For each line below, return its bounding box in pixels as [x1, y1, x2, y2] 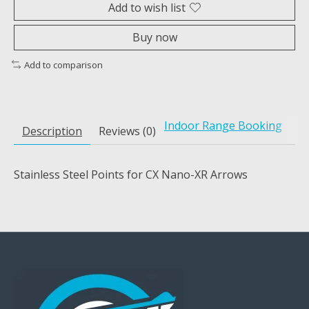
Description [22, 123, 82, 139]
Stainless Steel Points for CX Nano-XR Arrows [14, 167, 248, 183]
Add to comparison [23, 58, 103, 71]
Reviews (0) [99, 123, 156, 139]
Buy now [132, 29, 177, 45]
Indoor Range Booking [164, 118, 282, 134]
